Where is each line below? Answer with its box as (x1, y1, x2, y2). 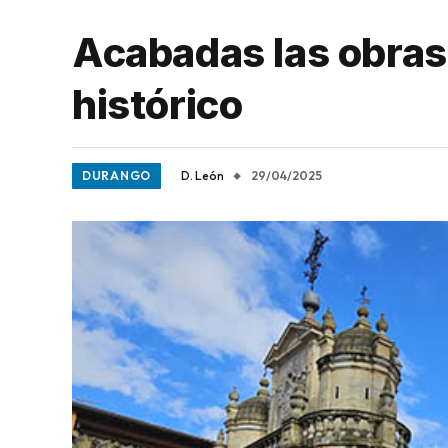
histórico (72, 80, 243, 129)
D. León (181, 168, 225, 183)
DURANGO (82, 168, 152, 183)
